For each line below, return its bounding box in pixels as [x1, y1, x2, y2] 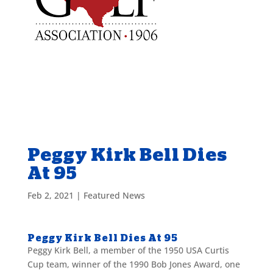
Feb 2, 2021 [27, 190, 74, 201]
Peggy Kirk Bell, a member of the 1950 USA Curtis [27, 244, 229, 256]
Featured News [83, 190, 145, 201]
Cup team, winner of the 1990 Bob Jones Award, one [27, 258, 240, 270]
